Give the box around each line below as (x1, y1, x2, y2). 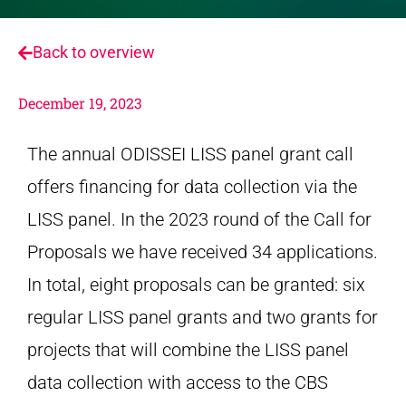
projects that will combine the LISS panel (27, 338, 349, 361)
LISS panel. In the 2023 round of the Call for (27, 208, 372, 230)
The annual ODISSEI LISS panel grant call (27, 142, 353, 165)
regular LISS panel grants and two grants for (27, 305, 378, 328)
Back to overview (33, 42, 155, 62)
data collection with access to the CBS (27, 371, 328, 393)
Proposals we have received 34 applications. (27, 240, 378, 263)
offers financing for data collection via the (27, 175, 357, 198)
